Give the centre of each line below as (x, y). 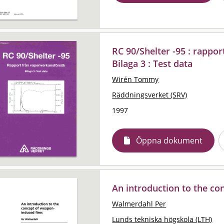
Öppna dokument (169, 140)
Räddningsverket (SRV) (150, 94)
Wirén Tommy (135, 79)
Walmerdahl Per (139, 203)
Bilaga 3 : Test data (152, 63)
